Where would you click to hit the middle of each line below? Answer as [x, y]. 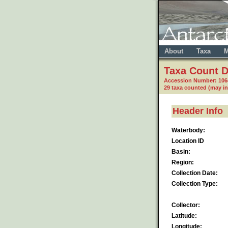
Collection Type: [195, 183]
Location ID [188, 141]
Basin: [181, 151]
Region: [183, 162]
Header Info [198, 111]
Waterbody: [188, 130]
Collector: [186, 205]
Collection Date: [195, 173]
